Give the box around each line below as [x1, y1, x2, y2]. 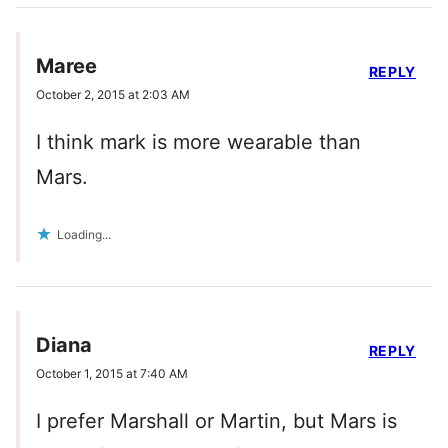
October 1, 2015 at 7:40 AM [36, 365, 188, 381]
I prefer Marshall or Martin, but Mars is [36, 408, 397, 433]
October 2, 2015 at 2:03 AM [36, 86, 190, 102]
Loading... [57, 226, 111, 242]
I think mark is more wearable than [36, 129, 361, 154]
